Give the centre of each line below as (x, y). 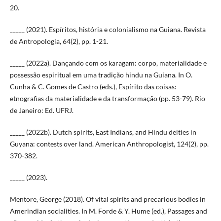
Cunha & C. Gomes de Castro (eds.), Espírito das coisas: (93, 86)
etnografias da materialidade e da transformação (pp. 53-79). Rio (107, 98)
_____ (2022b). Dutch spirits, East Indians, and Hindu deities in (103, 132)
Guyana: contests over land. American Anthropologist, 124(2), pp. (109, 144)
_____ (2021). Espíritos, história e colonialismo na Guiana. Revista (108, 29)
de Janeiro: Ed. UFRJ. (41, 110)
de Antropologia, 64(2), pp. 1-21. (59, 41)
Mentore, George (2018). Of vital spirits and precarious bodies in (108, 199)
